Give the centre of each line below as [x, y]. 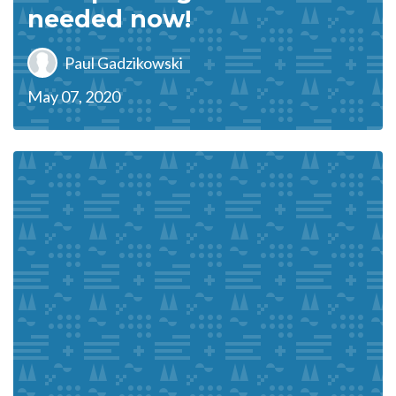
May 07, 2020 [74, 96]
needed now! [109, 19]
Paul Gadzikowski [124, 62]
